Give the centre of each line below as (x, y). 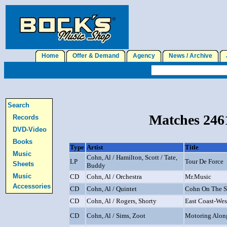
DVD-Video (30, 129)
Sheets (23, 164)
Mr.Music (198, 177)
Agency (144, 56)
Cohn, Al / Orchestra (114, 177)
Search (18, 105)
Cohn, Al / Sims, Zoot (116, 216)
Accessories (32, 186)
